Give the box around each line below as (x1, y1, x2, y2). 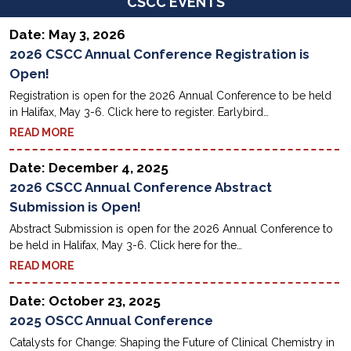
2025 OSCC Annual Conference (9, 313, 214, 329)
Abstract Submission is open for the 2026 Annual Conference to (9, 223, 334, 236)
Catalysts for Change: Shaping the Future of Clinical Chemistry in (9, 336, 335, 349)
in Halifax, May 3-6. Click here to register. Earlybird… (9, 106, 270, 119)
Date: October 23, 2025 (9, 293, 161, 309)
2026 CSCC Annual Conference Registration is (9, 46, 310, 63)
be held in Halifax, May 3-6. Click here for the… (9, 239, 243, 252)
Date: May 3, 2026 (9, 27, 126, 43)
